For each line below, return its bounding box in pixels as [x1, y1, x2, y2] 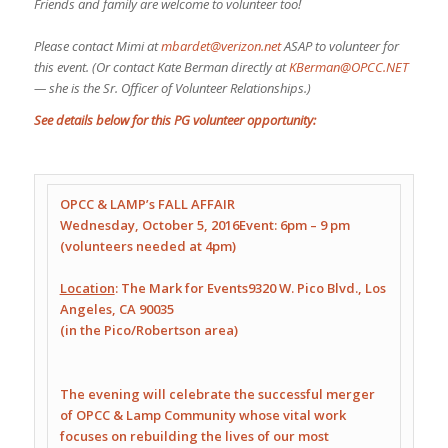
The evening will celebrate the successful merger [59, 385, 375, 404]
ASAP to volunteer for [280, 37, 399, 56]
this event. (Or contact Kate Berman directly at [33, 58, 289, 77]
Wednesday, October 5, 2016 [59, 216, 239, 235]
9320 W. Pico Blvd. [247, 279, 358, 298]
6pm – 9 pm [279, 216, 350, 235]
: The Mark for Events [114, 279, 248, 298]
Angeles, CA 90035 [59, 300, 174, 319]
